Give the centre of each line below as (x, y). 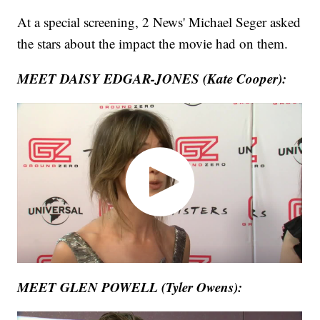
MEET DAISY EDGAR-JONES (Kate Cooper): (152, 78)
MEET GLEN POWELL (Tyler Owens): (130, 287)
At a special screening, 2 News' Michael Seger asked (159, 21)
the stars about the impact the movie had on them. (153, 43)
